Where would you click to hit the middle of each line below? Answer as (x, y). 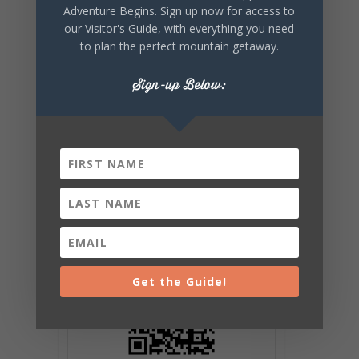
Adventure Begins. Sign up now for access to (179, 11)
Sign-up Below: (179, 86)
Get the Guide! (179, 282)
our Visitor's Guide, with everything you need (179, 29)
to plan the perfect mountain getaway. (179, 46)
